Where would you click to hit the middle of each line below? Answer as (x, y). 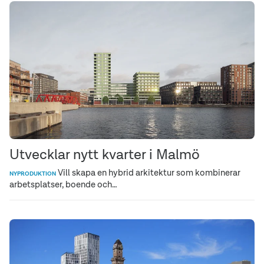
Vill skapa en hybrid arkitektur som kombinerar (148, 172)
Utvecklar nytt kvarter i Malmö (105, 154)
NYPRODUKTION (33, 173)
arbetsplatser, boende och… (63, 184)
